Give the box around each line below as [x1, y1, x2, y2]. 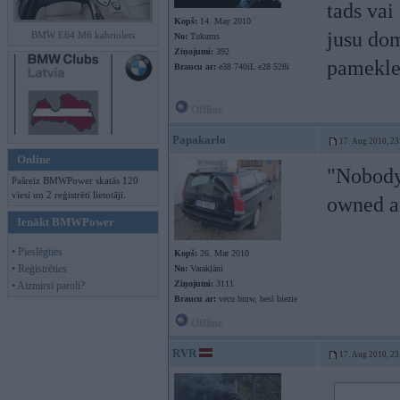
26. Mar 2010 [197, 248, 249, 258]
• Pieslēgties [12, 246, 62, 258]
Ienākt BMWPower [17, 215, 114, 229]
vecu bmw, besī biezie [216, 294, 297, 304]
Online [17, 153, 51, 166]
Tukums [187, 31, 220, 41]
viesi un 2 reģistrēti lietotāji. [12, 189, 126, 200]
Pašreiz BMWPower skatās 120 [12, 175, 138, 186]
